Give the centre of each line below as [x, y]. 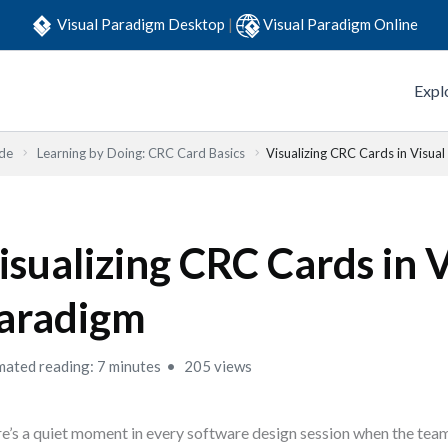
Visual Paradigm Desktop [142, 23]
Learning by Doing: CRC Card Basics [141, 153]
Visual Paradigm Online [340, 23]
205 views [217, 366]
